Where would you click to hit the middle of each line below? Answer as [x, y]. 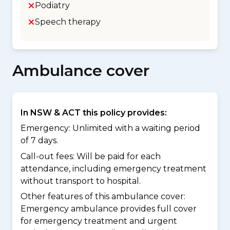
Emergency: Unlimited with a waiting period [110, 128]
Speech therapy [68, 22]
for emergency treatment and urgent [99, 221]
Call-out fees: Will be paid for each [91, 156]
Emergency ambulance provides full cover [109, 209]
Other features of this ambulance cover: [103, 197]
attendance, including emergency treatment [113, 168]
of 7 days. [39, 141]
